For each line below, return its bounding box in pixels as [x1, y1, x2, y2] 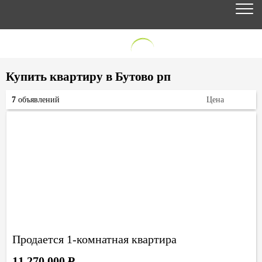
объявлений [16, 95, 60, 104]
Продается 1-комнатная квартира [12, 233, 177, 246]
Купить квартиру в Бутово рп [6, 70, 171, 84]
